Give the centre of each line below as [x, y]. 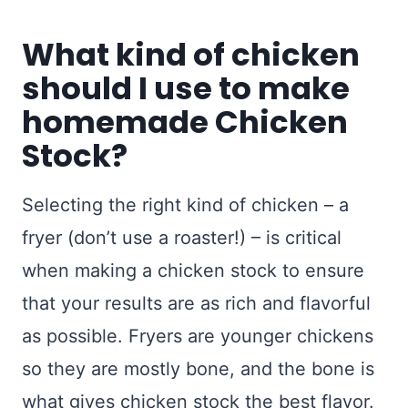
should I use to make [186, 89]
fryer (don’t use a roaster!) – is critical [182, 238]
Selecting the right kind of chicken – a [185, 205]
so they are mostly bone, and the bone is [198, 369]
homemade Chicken [185, 122]
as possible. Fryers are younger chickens [198, 337]
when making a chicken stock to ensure [193, 271]
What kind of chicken [191, 55]
